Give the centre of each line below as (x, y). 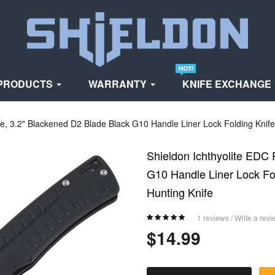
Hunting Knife (180, 192)
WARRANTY (119, 83)
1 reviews (213, 217)
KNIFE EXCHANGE (228, 83)
